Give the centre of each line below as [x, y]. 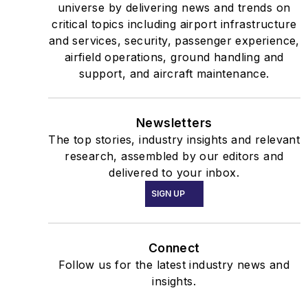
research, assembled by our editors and [174, 156]
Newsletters [174, 123]
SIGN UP [168, 194]
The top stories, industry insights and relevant [174, 140]
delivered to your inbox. [174, 173]
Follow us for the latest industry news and [174, 265]
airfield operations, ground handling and [174, 57]
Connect [174, 248]
